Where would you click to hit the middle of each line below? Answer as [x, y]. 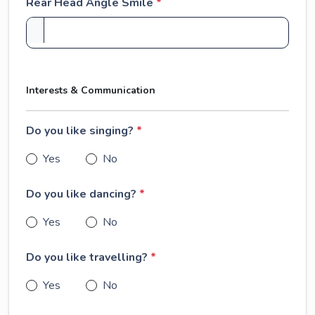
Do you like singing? [81, 131]
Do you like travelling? [88, 257]
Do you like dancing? [83, 194]
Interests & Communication [91, 90]
